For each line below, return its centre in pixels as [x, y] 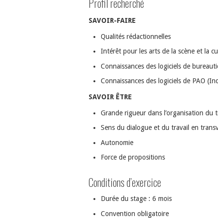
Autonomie [117, 142]
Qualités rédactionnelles [136, 36]
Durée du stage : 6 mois [136, 199]
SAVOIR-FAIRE [112, 20]
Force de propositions [133, 157]
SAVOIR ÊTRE [110, 97]
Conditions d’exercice [125, 182]
